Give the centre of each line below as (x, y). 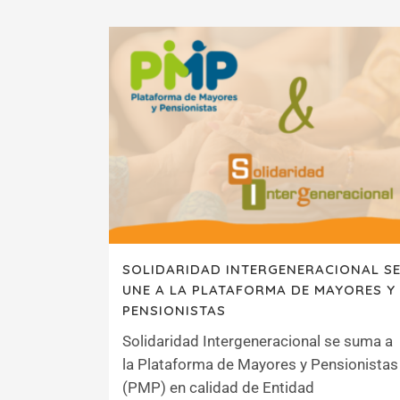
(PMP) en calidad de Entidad (218, 387)
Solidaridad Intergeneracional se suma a (258, 341)
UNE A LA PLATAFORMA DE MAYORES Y (259, 289)
